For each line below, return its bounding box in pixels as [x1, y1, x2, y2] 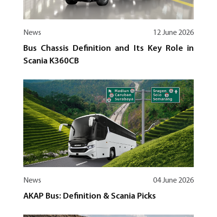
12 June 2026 [153, 29, 194, 37]
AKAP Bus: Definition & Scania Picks [23, 191, 156, 201]
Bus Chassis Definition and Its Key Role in [23, 44, 194, 53]
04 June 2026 [153, 176, 194, 185]
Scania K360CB [23, 56, 79, 66]
